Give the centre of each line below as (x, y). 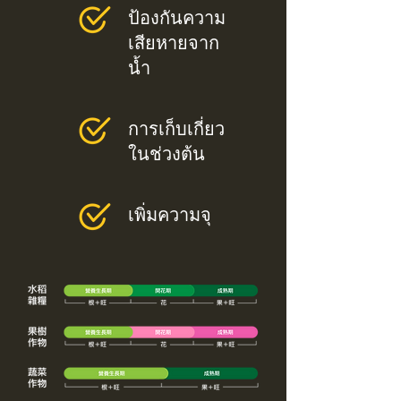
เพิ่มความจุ (170, 214)
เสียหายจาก (174, 43)
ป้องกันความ (177, 17)
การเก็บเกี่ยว (176, 128)
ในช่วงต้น (166, 154)
